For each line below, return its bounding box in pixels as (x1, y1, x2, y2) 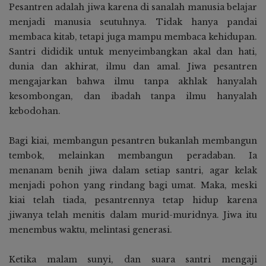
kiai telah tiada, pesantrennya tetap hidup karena (9, 195, 257, 206)
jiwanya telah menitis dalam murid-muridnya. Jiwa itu (9, 210, 257, 221)
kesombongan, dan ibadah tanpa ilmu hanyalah (9, 91, 257, 102)
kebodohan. (9, 106, 61, 117)
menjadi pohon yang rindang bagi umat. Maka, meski (9, 180, 257, 191)
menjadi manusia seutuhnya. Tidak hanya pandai (9, 17, 257, 28)
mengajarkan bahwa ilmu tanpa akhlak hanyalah (9, 76, 257, 87)
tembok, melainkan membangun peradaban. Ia (9, 150, 257, 161)
